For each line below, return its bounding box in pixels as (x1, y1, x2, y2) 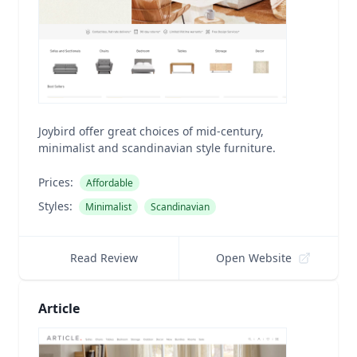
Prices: (38, 175, 73, 190)
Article (38, 300, 80, 317)
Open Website (216, 250, 292, 265)
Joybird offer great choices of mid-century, (38, 124, 264, 139)
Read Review (69, 250, 138, 265)
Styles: (38, 198, 73, 214)
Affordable (86, 176, 133, 190)
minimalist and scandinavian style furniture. (38, 140, 276, 155)
